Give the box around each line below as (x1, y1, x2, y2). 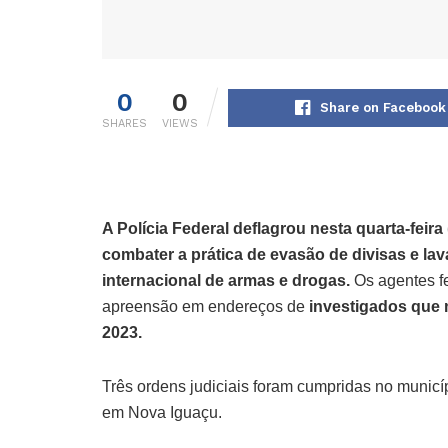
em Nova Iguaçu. (102, 404, 222, 422)
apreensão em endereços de (102, 298, 305, 316)
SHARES (102, 117, 147, 131)
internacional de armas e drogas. (102, 272, 350, 290)
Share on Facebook (320, 100, 446, 116)
